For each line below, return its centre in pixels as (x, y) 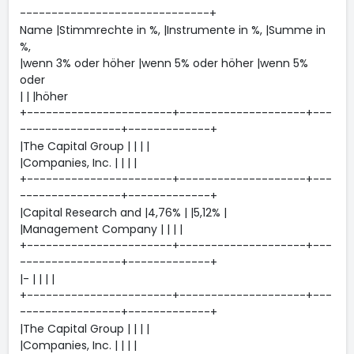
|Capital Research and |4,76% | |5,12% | (123, 213)
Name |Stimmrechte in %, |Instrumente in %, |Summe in (172, 30)
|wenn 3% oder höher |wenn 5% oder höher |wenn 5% (164, 63)
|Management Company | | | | (101, 229)
